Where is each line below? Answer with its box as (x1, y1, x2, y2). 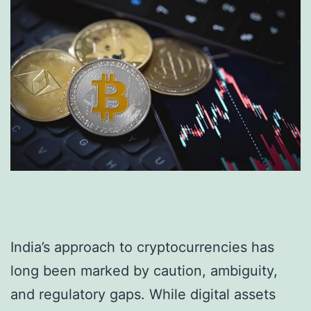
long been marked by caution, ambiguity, (10, 262, 278, 280)
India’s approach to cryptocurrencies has (10, 239, 274, 256)
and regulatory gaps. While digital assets (10, 286, 276, 303)
